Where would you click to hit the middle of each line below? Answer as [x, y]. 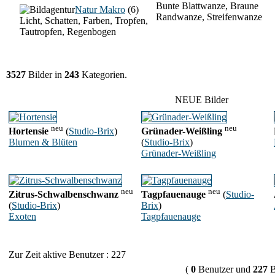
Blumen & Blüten [43, 142]
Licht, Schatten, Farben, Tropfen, [84, 21]
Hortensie [29, 131]
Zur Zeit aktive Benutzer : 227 [67, 254]
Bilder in [45, 75]
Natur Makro [100, 10]
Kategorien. [103, 75]
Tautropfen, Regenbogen [68, 32]
